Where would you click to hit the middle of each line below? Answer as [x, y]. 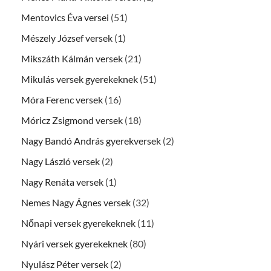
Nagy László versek [60, 162]
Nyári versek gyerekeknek [74, 244]
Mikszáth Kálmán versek [72, 59]
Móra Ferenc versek [62, 100]
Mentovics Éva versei [65, 18]
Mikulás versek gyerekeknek [80, 79]
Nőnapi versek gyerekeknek [78, 223]
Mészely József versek [67, 38]
